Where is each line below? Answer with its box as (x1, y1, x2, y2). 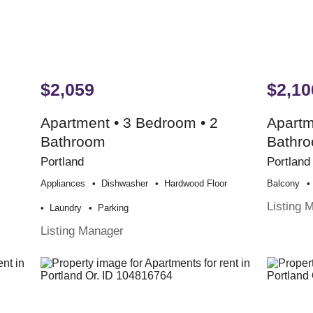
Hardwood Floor (164, 178, 228, 189)
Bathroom (41, 133, 106, 150)
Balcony (267, 178, 300, 189)
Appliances (41, 178, 86, 189)
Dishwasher (101, 178, 149, 189)
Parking (98, 203, 129, 214)
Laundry (50, 203, 82, 214)
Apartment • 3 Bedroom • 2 (41, 115, 219, 131)
